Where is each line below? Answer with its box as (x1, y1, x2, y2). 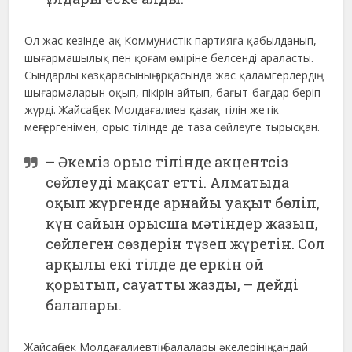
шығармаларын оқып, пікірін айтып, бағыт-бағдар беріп (24, 84, 321, 100)
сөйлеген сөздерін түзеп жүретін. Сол (46, 233, 326, 253)
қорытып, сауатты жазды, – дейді (46, 274, 299, 294)
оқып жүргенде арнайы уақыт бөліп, (46, 192, 321, 212)
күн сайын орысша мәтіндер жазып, (46, 213, 319, 233)
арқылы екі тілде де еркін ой (46, 254, 265, 273)
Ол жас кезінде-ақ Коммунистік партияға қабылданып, (24, 32, 317, 48)
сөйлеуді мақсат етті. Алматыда (46, 172, 290, 192)
